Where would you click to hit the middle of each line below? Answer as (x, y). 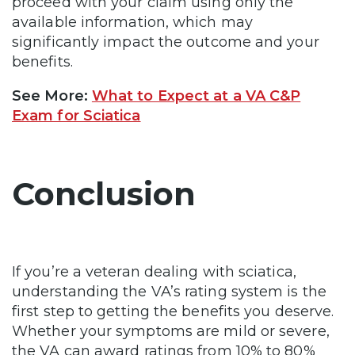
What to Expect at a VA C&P (196, 96)
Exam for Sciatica (76, 116)
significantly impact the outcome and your (166, 42)
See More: (52, 96)
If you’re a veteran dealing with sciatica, (154, 272)
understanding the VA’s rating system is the (169, 292)
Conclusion (104, 194)
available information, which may (132, 23)
